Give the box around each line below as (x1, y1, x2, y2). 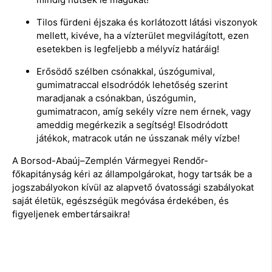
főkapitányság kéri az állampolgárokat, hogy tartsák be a (12, 168, 252, 180)
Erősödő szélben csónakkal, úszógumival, (36, 66, 215, 78)
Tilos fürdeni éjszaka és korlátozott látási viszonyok (36, 16, 257, 29)
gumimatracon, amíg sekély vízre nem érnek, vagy (36, 106, 251, 118)
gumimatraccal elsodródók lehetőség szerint (36, 79, 228, 91)
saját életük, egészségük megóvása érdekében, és (12, 195, 229, 207)
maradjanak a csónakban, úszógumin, (36, 92, 196, 104)
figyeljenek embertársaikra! (12, 208, 130, 220)
